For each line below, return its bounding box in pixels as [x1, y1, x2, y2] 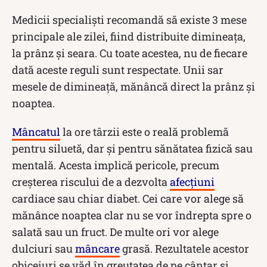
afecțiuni [170, 175, 215, 190]
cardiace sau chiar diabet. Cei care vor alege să [12, 191, 244, 206]
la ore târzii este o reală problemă [60, 125, 229, 139]
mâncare [75, 241, 120, 256]
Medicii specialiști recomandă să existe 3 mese [12, 13, 247, 27]
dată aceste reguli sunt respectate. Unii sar [12, 63, 223, 77]
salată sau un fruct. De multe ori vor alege [12, 225, 219, 240]
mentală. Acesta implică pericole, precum [12, 158, 219, 173]
